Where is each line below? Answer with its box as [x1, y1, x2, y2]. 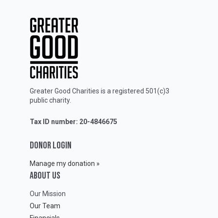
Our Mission [30, 189, 66, 198]
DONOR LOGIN [30, 139, 72, 151]
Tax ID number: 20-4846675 [30, 117, 117, 126]
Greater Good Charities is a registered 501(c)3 [30, 87, 169, 95]
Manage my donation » [30, 159, 100, 167]
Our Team [30, 201, 60, 210]
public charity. [30, 96, 73, 104]
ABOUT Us [30, 169, 60, 182]
